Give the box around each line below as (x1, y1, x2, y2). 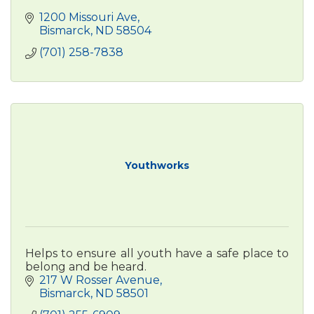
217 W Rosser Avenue (39, 273, 160, 287)
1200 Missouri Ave (39, 10, 137, 24)
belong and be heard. (25, 259, 146, 273)
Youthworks (125, 158, 189, 172)
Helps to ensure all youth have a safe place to (25, 246, 289, 260)
